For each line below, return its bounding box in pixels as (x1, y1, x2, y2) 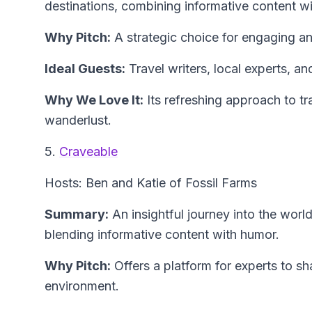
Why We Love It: (45, 93, 143, 108)
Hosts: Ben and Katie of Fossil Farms (45, 175, 257, 191)
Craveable (59, 144, 118, 159)
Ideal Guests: (45, 61, 125, 77)
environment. (45, 279, 119, 294)
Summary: (45, 207, 109, 222)
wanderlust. (45, 113, 111, 128)
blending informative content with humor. (45, 227, 279, 242)
